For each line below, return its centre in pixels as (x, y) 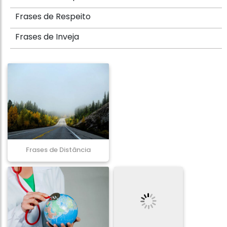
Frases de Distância (58, 150)
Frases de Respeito (53, 16)
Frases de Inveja (47, 37)
